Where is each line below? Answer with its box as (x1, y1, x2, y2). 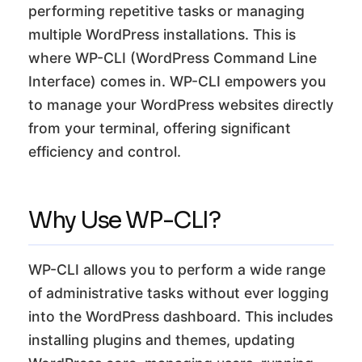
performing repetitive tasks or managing (28, 2, 305, 19)
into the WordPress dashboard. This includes (28, 307, 333, 325)
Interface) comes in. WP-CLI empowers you (28, 72, 326, 90)
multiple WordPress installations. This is (28, 25, 296, 43)
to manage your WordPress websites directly (28, 95, 334, 113)
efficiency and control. (28, 142, 181, 160)
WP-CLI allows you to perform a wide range (28, 260, 326, 278)
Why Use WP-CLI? (28, 204, 221, 234)
